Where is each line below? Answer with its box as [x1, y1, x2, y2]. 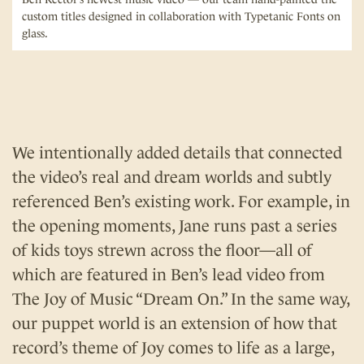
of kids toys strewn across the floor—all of [12, 240, 312, 259]
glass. [22, 26, 48, 40]
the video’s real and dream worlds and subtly [12, 167, 331, 186]
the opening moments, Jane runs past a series [12, 216, 337, 235]
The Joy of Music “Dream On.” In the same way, [12, 289, 349, 308]
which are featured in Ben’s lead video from [12, 265, 325, 284]
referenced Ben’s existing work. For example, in [12, 192, 350, 210]
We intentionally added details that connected [12, 143, 342, 162]
